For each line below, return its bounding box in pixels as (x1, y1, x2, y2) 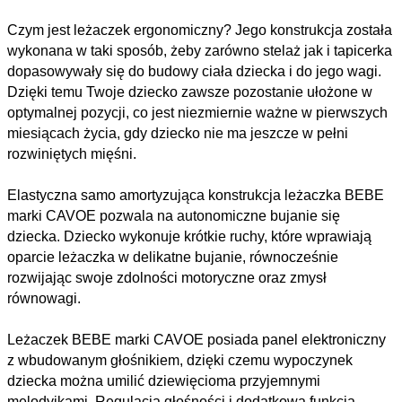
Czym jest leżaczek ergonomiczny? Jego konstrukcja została (7, 22, 392, 38)
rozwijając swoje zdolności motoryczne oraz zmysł (7, 269, 327, 285)
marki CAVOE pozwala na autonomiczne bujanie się (7, 207, 340, 223)
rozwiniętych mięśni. (7, 145, 136, 162)
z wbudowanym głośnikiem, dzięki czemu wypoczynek (7, 352, 353, 368)
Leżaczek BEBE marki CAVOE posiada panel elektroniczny (7, 331, 386, 347)
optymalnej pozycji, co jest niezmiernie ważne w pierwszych (7, 104, 388, 120)
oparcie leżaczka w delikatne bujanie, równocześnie (7, 249, 338, 265)
